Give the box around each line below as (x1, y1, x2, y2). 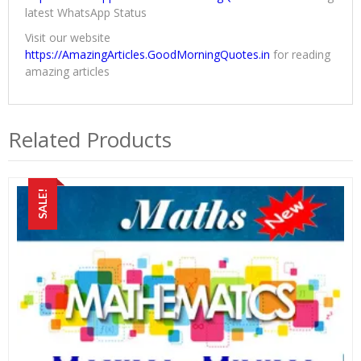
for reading (270, 47, 330, 63)
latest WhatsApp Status (25, 5, 147, 21)
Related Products (8, 125, 172, 155)
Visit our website (25, 30, 110, 46)
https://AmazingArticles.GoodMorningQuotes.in (25, 47, 270, 63)
